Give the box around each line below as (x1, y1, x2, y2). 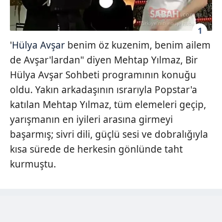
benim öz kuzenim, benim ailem (65, 39, 211, 52)
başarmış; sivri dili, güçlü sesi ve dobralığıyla (10, 128, 208, 141)
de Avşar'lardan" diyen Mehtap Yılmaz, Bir (10, 54, 198, 67)
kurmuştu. (10, 158, 56, 171)
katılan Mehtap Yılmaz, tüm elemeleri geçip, (10, 98, 206, 111)
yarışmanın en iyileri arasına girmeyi (10, 113, 173, 126)
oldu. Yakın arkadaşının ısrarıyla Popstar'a (10, 83, 197, 97)
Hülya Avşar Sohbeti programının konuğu (10, 68, 196, 82)
